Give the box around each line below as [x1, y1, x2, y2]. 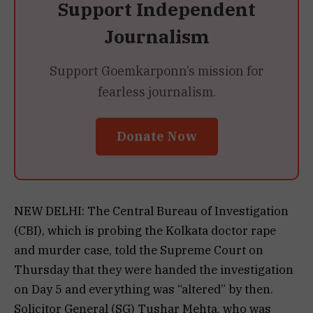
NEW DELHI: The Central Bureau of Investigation [14, 203, 289, 219]
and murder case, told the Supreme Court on [14, 242, 263, 258]
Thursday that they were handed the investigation [14, 261, 293, 277]
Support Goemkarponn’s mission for [50, 62, 263, 79]
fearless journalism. [97, 83, 216, 100]
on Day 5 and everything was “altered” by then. [14, 281, 273, 297]
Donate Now [116, 130, 197, 147]
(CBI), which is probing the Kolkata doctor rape [14, 222, 276, 238]
